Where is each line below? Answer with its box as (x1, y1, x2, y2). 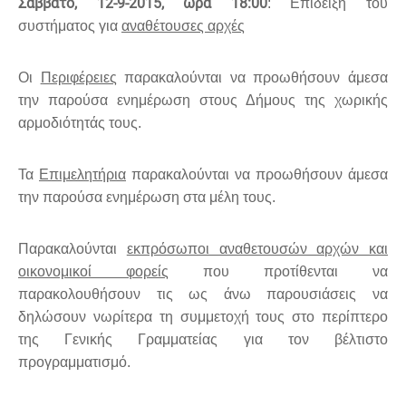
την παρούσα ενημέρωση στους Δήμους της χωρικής (18, 92, 388, 109)
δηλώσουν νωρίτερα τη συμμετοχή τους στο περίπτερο (18, 309, 388, 325)
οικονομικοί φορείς (18, 264, 169, 280)
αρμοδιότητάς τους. (18, 115, 141, 131)
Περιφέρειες (40, 70, 117, 86)
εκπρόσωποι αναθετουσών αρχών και (126, 241, 388, 257)
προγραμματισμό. (18, 354, 130, 371)
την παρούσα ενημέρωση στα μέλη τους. (18, 189, 275, 206)
